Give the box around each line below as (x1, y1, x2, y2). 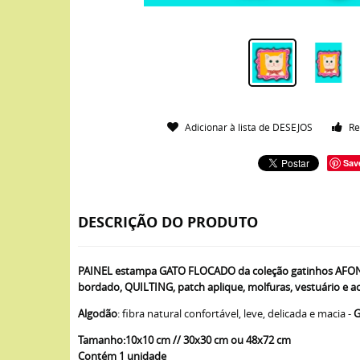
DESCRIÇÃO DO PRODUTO (78, 212, 258, 232)
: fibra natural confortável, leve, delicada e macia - (117, 306, 354, 321)
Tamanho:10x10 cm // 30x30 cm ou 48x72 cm (78, 333, 291, 347)
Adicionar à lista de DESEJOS (185, 121, 313, 133)
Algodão (78, 306, 117, 321)
